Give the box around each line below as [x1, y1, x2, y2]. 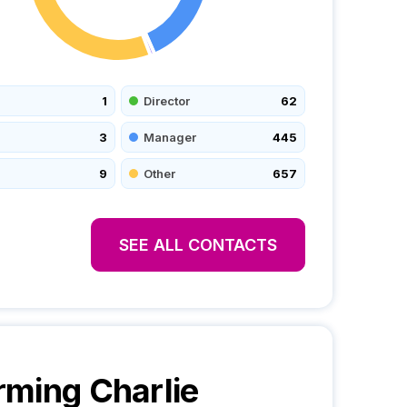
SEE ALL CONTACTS [119, 235, 277, 254]
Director [144, 93, 190, 108]
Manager [144, 129, 196, 144]
